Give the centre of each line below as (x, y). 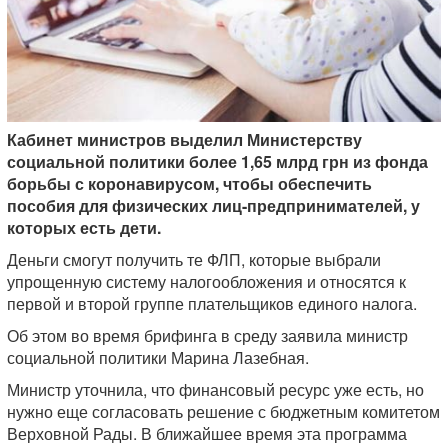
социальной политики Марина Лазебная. (158, 357)
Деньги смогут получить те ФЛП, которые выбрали (194, 259)
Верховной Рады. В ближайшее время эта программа (207, 433)
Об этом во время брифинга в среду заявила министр (207, 335)
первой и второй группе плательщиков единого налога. (212, 303)
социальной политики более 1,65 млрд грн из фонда (217, 161)
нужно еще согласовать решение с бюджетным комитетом (223, 411)
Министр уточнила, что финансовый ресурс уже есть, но (215, 389)
